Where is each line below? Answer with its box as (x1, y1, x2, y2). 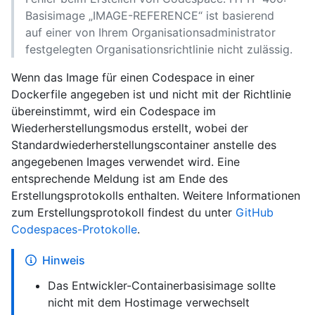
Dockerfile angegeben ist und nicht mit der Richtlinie (11, 87, 291, 102)
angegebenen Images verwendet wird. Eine (11, 155, 240, 169)
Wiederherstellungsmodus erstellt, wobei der (11, 121, 248, 136)
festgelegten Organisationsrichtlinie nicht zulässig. (25, 42, 292, 57)
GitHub (236, 205, 274, 220)
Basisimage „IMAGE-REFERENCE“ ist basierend (25, 8, 274, 23)
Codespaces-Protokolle (11, 222, 137, 237)
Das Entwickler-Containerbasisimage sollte (48, 278, 276, 293)
